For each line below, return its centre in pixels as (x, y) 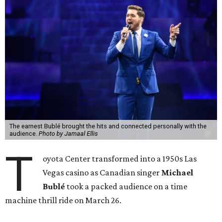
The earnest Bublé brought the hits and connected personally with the (108, 126)
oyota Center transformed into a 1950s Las (120, 159)
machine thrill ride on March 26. (63, 200)
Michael (177, 172)
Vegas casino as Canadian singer (102, 172)
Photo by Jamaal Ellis (68, 134)
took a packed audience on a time (126, 186)
